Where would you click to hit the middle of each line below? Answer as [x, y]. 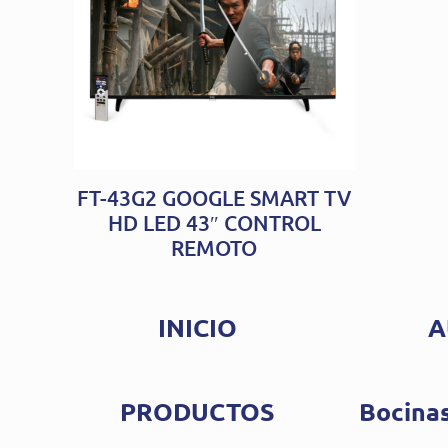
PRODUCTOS [198, 411]
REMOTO [214, 248]
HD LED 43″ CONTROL [214, 223]
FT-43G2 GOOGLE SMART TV [214, 198]
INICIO [198, 327]
